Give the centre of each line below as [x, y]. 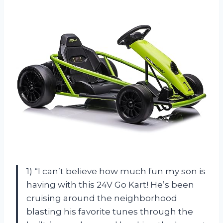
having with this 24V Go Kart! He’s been [110, 184]
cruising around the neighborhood [102, 198]
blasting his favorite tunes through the [110, 211]
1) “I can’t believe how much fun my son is [116, 171]
